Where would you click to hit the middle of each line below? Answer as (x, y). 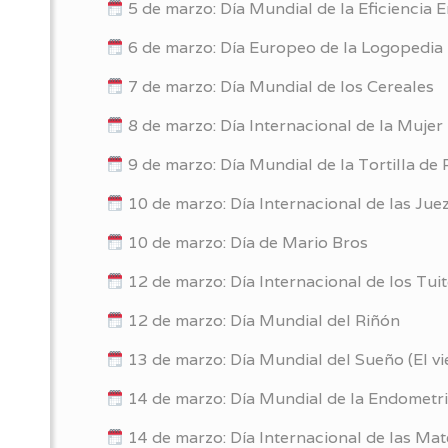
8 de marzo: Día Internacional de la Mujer (284, 125)
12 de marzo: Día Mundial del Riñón (262, 320)
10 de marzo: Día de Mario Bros (246, 242)
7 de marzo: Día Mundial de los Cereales (279, 86)
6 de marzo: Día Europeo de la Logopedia (284, 47)
